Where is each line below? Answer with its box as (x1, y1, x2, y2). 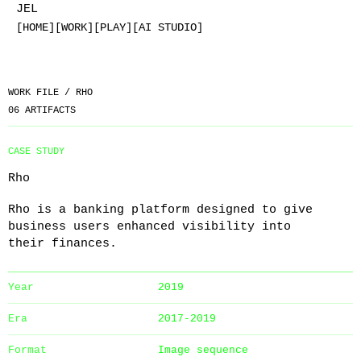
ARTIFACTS (19, 105, 76, 116)
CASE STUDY (8, 146, 64, 157)
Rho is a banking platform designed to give (8, 203, 313, 217)
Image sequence (157, 344, 248, 356)
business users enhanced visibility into (8, 220, 291, 234)
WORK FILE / (8, 87, 76, 98)
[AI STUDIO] (132, 21, 203, 34)
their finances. (8, 237, 117, 251)
